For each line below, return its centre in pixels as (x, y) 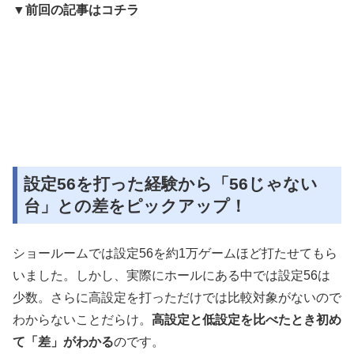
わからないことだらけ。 (82, 320)
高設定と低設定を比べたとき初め (247, 320)
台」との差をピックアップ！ (135, 206)
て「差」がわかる (63, 342)
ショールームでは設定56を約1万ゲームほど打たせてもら (175, 254)
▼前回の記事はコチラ (76, 10)
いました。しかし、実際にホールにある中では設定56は (171, 276)
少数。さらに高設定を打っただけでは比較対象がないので (177, 298)
